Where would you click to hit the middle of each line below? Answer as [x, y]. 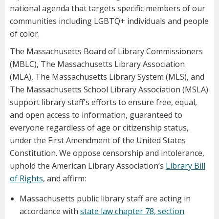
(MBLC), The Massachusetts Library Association [97, 64]
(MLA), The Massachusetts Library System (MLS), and [107, 77]
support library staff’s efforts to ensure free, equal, [103, 102]
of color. [25, 34]
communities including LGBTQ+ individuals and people [109, 21]
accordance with [50, 211]
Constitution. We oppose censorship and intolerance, [107, 153]
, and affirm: [65, 179]
